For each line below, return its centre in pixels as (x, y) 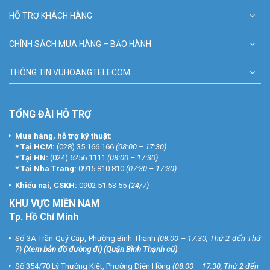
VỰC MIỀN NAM (64, 203)
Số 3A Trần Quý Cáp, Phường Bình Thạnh (86, 238)
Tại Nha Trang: (49, 168)
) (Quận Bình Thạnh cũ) (138, 249)
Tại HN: (34, 158)
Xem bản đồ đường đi (63, 249)
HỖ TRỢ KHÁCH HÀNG (51, 16)
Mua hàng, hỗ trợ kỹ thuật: (64, 136)
